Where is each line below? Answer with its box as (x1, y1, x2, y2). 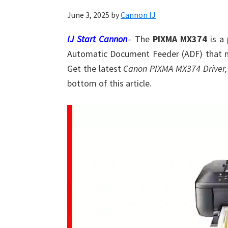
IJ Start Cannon (67, 33, 128, 45)
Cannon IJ (121, 10, 156, 20)
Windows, (15, 62, 52, 74)
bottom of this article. (67, 77, 152, 89)
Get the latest (67, 63, 124, 74)
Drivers (15, 47, 42, 59)
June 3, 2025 (67, 10, 109, 20)
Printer (15, 18, 42, 30)
